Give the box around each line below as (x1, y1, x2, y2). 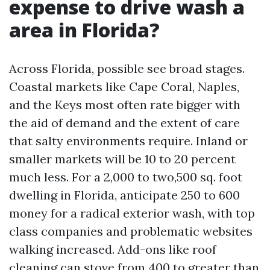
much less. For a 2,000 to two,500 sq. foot (9, 169, 242, 184)
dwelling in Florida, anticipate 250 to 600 (9, 187, 240, 202)
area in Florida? (9, 17, 160, 43)
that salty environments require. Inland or (9, 133, 248, 148)
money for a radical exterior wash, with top (9, 206, 255, 221)
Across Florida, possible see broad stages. (9, 61, 245, 76)
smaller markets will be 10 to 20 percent (9, 151, 236, 166)
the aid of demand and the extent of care (9, 115, 240, 130)
